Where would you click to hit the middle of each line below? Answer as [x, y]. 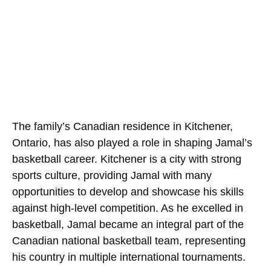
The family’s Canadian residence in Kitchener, [122, 126]
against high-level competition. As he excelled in [128, 208]
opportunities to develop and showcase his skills [128, 191]
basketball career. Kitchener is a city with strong [127, 159]
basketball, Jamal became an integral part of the [128, 224]
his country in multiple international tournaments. [129, 257]
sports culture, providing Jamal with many [112, 175]
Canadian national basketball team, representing [129, 240]
